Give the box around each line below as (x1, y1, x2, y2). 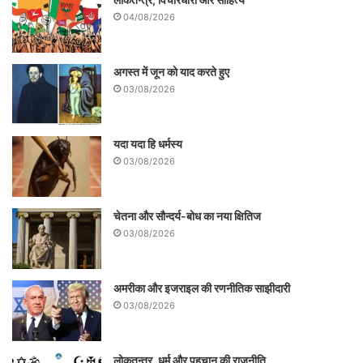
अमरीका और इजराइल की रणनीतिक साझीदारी (113, 281, 290, 296)
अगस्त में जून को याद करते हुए (113, 65, 232, 79)
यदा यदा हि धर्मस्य (113, 137, 182, 152)
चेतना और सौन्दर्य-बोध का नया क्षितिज (113, 209, 261, 224)
